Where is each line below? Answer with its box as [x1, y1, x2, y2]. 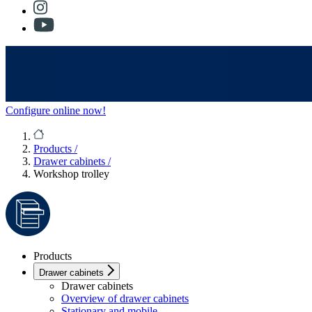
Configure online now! [6, 104, 106, 117]
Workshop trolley [33, 168, 109, 180]
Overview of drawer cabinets [61, 292, 189, 305]
